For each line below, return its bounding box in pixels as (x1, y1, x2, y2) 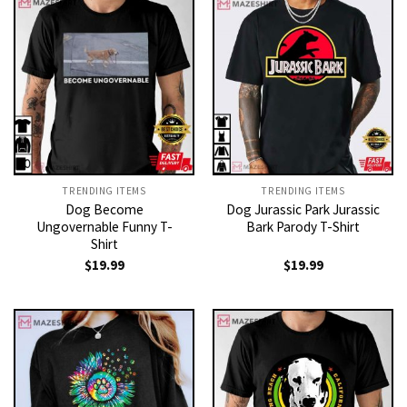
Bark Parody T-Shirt (246, 217, 360, 235)
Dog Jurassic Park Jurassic (226, 200, 380, 218)
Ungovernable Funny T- (35, 217, 173, 235)
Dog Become (65, 200, 144, 218)
